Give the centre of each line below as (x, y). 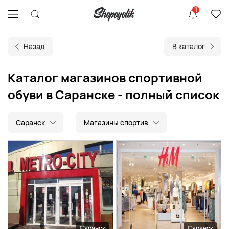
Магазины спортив (116, 122)
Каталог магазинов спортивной (105, 77)
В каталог (189, 46)
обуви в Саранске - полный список (113, 94)
